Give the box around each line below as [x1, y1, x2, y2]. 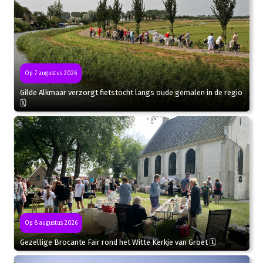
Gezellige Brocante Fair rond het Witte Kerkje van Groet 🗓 [19, 237, 216, 247]
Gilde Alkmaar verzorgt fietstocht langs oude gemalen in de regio [19, 88, 242, 97]
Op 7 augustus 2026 [24, 70, 77, 77]
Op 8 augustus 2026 [24, 219, 77, 227]
